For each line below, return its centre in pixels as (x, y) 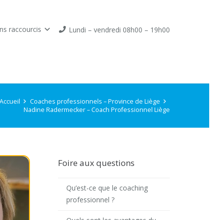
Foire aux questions (96, 163)
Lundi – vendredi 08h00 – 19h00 (119, 29)
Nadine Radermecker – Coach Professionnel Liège (97, 110)
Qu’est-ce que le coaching (107, 188)
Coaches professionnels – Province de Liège (95, 101)
